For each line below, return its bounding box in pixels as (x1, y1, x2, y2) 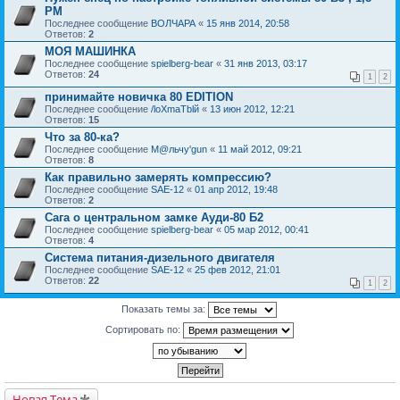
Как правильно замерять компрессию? (45, 171, 271, 184)
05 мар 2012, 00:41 (224, 224, 309, 235)
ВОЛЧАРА (151, 18, 196, 29)
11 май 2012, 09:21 (218, 144, 302, 154)
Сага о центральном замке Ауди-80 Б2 (45, 211, 263, 224)
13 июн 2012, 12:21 (210, 104, 295, 114)
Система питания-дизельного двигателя (45, 251, 275, 264)
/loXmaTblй (151, 104, 199, 114)
